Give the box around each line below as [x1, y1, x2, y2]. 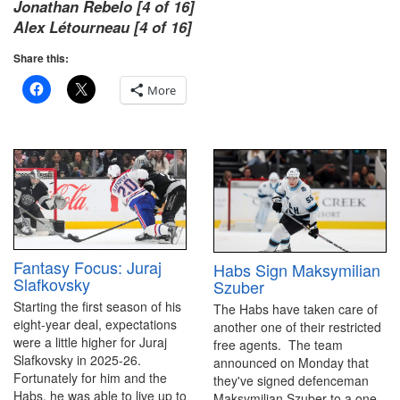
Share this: [13, 50, 69, 66]
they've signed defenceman [213, 371, 369, 390]
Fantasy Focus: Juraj [13, 255, 162, 279]
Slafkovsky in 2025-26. [13, 351, 141, 370]
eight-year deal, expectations [13, 315, 177, 334]
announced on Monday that [213, 354, 369, 372]
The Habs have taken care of [213, 300, 378, 319]
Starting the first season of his [13, 297, 181, 316]
